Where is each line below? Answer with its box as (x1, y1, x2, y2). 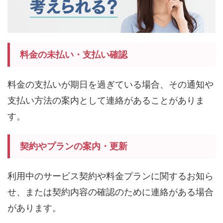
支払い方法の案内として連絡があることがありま (7, 95, 205, 106)
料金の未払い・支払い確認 (20, 49, 127, 60)
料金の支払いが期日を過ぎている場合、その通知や (7, 79, 214, 90)
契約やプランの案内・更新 (20, 140, 127, 151)
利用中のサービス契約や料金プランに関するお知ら (7, 170, 214, 181)
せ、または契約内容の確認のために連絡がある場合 (7, 186, 214, 197)
